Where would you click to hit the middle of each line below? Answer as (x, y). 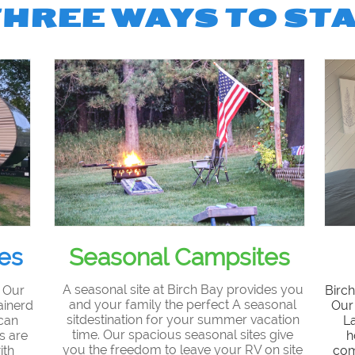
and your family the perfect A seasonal (183, 305)
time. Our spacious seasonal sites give (183, 335)
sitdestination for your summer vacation (183, 320)
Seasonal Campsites (179, 257)
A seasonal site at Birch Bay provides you (183, 290)
